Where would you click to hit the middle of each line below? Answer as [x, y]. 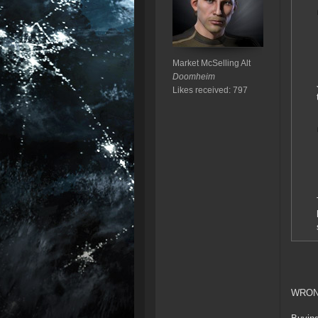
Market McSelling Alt [211, 64]
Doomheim [193, 77]
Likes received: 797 [210, 91]
